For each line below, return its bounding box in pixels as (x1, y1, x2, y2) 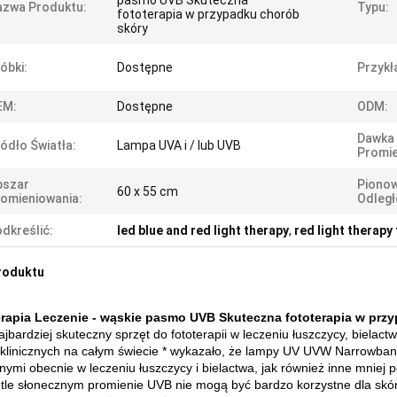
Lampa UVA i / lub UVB (117, 138, 241, 152)
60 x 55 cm (117, 184, 178, 198)
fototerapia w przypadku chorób (117, 7, 300, 21)
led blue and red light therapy (117, 223, 289, 237)
